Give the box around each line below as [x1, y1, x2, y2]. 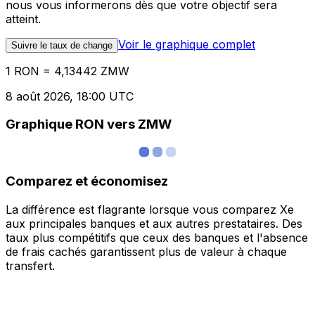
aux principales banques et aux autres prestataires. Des [6, 216, 302, 231]
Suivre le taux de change [11, 39, 112, 51]
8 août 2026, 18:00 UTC [6, 89, 134, 103]
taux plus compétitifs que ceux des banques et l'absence [6, 230, 308, 245]
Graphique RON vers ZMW [6, 116, 172, 133]
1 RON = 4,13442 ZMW [6, 63, 129, 78]
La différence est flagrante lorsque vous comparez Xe [6, 202, 294, 217]
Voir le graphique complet [118, 37, 255, 51]
